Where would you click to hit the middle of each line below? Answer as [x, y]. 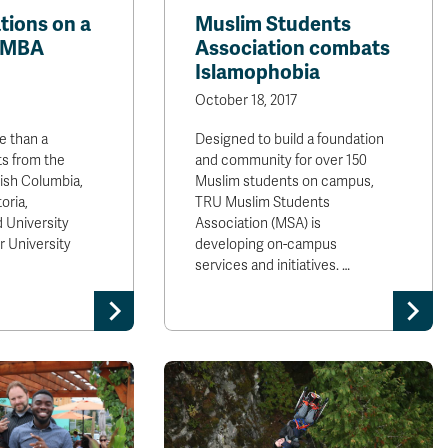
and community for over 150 [281, 160]
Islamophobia [258, 72]
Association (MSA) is [258, 223]
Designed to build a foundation [290, 139]
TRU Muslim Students [263, 202]
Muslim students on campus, [285, 181]
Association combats [293, 48]
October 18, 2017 [246, 100]
